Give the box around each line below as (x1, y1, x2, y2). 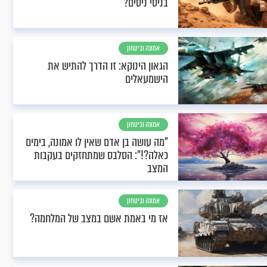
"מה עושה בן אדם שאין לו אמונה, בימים (26, 133, 168, 151)
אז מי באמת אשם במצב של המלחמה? (30, 210, 168, 227)
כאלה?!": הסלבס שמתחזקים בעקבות (34, 147, 168, 164)
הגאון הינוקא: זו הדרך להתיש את (48, 57, 168, 74)
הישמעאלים (125, 70, 168, 88)
